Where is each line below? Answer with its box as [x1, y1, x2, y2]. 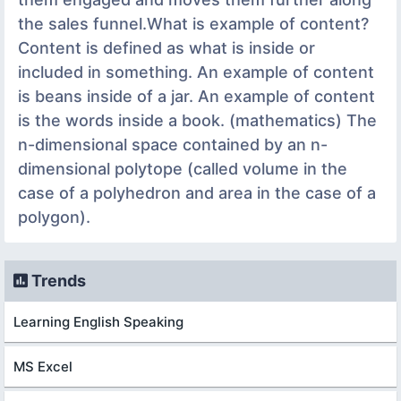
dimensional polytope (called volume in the [18, 158, 347, 178]
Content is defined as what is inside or [18, 38, 315, 57]
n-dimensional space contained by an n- [18, 134, 328, 154]
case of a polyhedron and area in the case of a [18, 183, 376, 202]
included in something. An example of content [18, 62, 374, 81]
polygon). [18, 207, 90, 226]
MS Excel [13, 357, 73, 375]
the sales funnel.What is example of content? [18, 13, 369, 33]
